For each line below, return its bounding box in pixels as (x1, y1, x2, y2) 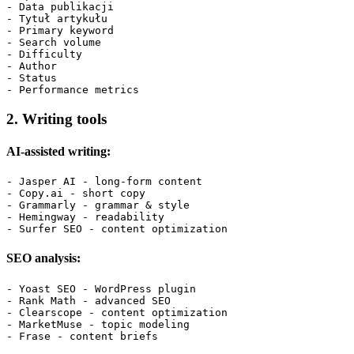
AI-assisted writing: (6, 144, 111, 158)
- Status (6, 71, 57, 84)
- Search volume (6, 36, 101, 48)
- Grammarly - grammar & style (6, 199, 190, 212)
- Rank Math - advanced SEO (6, 294, 171, 307)
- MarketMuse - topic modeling (6, 318, 190, 330)
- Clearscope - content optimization (6, 306, 228, 318)
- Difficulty (6, 47, 82, 60)
